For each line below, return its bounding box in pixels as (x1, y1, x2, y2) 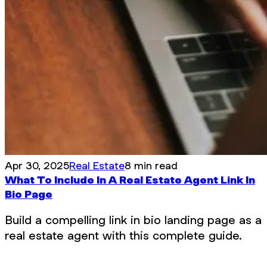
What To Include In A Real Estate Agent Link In (5, 173, 255, 187)
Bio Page (5, 188, 52, 201)
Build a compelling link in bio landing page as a (5, 213, 262, 228)
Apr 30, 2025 (5, 159, 69, 172)
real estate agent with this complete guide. (5, 228, 242, 243)
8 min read (125, 159, 178, 172)
